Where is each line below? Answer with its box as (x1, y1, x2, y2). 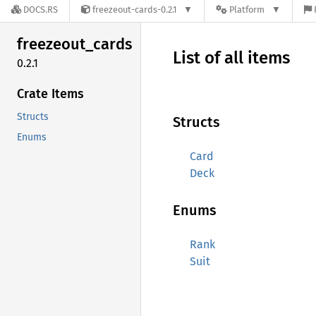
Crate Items (17, 85, 84, 102)
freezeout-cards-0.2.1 (92, 4, 177, 16)
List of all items (173, 48, 290, 68)
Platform (229, 4, 265, 16)
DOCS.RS (23, 4, 58, 16)
